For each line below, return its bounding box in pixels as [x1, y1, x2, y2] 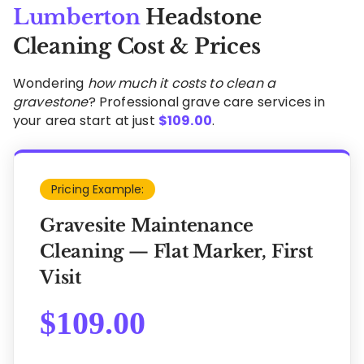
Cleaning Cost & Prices [13, 33, 261, 59]
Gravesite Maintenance [40, 214, 253, 236]
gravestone [13, 93, 89, 111]
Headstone [140, 4, 262, 30]
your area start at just [13, 111, 158, 130]
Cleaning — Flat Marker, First [40, 240, 313, 262]
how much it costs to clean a [87, 74, 276, 93]
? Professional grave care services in [88, 93, 326, 111]
